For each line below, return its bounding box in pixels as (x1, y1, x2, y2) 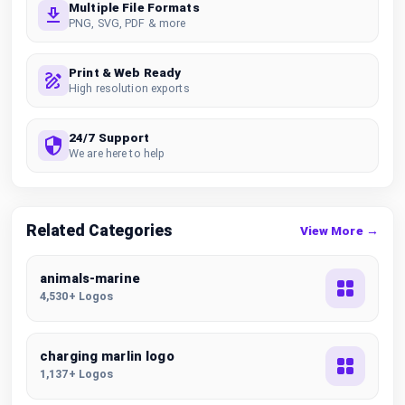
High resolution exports (69, 80, 190, 95)
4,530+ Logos (40, 289, 114, 303)
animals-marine (40, 271, 140, 287)
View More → (299, 223, 379, 238)
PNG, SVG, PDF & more (69, 15, 186, 30)
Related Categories (26, 221, 172, 240)
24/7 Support (69, 129, 150, 145)
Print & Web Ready (69, 64, 182, 80)
